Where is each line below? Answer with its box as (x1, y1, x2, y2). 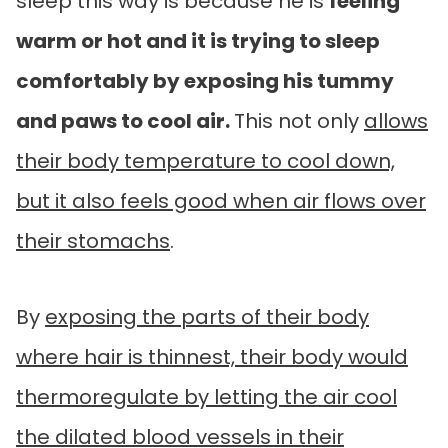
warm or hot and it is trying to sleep (16, 26, 380, 55)
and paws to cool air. (16, 106, 234, 135)
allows (364, 106, 428, 135)
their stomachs (16, 226, 170, 255)
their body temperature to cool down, (16, 146, 395, 175)
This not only (234, 106, 364, 135)
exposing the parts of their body (45, 302, 369, 331)
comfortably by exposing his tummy (16, 66, 394, 95)
